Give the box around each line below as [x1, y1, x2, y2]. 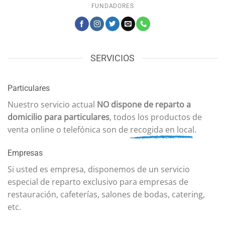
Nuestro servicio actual [8, 98, 97, 110]
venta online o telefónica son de [8, 124, 130, 135]
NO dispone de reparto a [97, 98, 191, 110]
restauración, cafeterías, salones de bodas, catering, [8, 188, 205, 200]
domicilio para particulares [8, 111, 109, 123]
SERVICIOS [90, 52, 135, 63]
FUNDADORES [91, 2, 134, 10]
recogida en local [130, 124, 194, 135]
